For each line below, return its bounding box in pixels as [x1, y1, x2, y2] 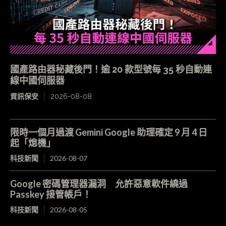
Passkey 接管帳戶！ [10, 189, 91, 200]
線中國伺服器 [10, 75, 65, 86]
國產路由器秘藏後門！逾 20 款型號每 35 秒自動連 [10, 64, 212, 75]
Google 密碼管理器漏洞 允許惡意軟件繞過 [10, 178, 188, 190]
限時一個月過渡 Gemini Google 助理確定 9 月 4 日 [10, 127, 207, 138]
